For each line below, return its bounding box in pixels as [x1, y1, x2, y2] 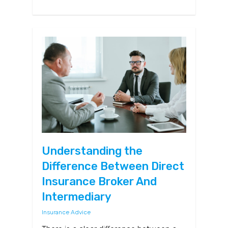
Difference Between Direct [42, 159, 184, 174]
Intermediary [42, 190, 111, 204]
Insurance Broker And [42, 175, 157, 189]
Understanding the [42, 144, 142, 158]
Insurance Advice [42, 209, 91, 216]
